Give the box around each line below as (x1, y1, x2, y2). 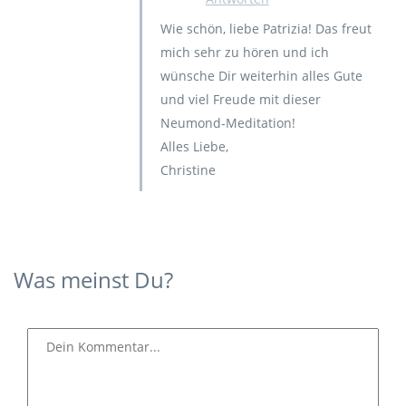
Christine (159, 161, 216, 179)
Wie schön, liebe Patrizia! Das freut (159, 20, 372, 37)
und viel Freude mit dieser (159, 91, 321, 108)
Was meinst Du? (14, 265, 173, 295)
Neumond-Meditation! (159, 114, 295, 131)
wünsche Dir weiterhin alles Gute (159, 67, 362, 84)
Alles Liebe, (159, 138, 228, 155)
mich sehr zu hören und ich (159, 43, 329, 61)
